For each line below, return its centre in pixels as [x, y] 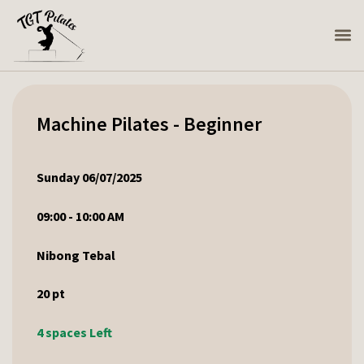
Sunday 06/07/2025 [89, 178]
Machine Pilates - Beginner [149, 124]
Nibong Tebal [76, 255]
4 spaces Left [74, 332]
